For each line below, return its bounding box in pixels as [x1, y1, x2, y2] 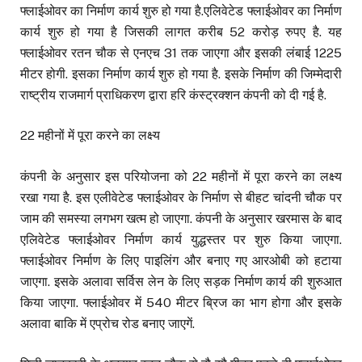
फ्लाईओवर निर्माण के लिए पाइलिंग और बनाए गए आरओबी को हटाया [20, 252, 342, 268]
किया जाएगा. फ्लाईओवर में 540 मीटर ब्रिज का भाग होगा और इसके [20, 294, 342, 310]
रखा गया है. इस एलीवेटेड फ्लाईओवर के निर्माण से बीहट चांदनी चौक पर [20, 189, 342, 205]
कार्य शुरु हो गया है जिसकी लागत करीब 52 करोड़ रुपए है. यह [20, 24, 342, 40]
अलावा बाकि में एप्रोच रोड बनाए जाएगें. [20, 315, 195, 331]
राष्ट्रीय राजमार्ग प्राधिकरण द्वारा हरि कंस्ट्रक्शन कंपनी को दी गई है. [20, 87, 326, 103]
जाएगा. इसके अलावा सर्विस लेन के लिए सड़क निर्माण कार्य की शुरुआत [20, 273, 342, 289]
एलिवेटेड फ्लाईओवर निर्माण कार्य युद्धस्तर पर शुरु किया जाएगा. [20, 231, 342, 247]
